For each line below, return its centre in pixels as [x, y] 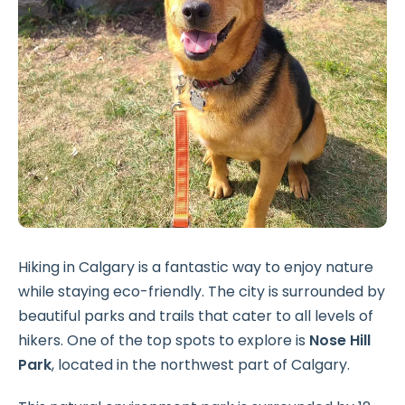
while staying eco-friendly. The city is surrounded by [202, 292]
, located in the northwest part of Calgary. [201, 365]
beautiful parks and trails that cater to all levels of [196, 316]
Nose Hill [340, 341]
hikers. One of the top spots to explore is [164, 341]
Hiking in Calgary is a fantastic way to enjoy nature [196, 268]
